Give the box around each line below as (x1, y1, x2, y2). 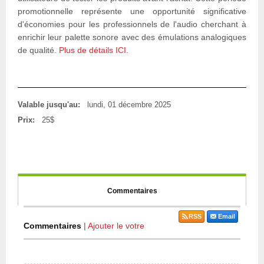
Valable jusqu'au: (18, 100, 80, 109)
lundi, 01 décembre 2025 (87, 100, 171, 109)
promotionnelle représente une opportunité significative (18, 6, 246, 16)
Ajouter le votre (88, 220, 144, 230)
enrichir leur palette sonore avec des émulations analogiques (18, 32, 246, 42)
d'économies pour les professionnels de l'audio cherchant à (18, 19, 246, 29)
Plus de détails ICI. (59, 45, 128, 55)
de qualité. (18, 45, 59, 55)
